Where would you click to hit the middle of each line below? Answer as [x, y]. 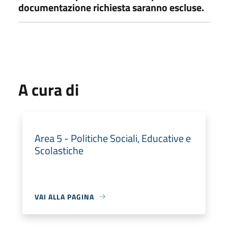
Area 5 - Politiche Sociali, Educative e [113, 138]
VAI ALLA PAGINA [64, 196]
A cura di [49, 89]
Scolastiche [59, 150]
